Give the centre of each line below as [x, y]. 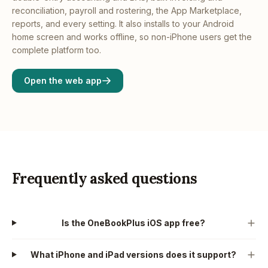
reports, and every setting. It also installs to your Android [123, 23]
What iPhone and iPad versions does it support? [134, 254]
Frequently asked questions [105, 178]
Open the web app [63, 80]
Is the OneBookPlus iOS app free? [134, 223]
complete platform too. [57, 50]
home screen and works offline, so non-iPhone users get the [132, 36]
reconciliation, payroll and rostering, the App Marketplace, [127, 10]
